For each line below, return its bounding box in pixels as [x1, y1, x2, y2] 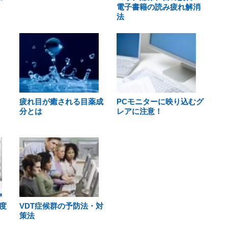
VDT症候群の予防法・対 [19, 202, 103, 210]
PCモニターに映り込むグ [116, 97, 204, 106]
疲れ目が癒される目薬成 [19, 97, 103, 106]
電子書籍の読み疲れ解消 [116, 3, 201, 11]
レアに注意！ [116, 107, 162, 116]
